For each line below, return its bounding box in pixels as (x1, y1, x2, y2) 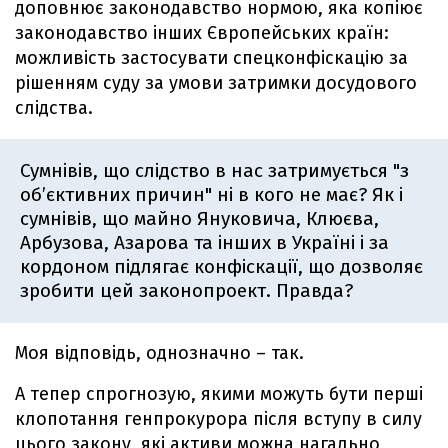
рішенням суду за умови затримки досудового (15, 72, 417, 95)
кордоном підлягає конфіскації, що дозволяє (20, 255, 423, 279)
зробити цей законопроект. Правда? (20, 279, 353, 303)
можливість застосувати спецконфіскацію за (15, 47, 408, 70)
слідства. (15, 97, 93, 120)
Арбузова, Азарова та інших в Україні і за (20, 231, 389, 255)
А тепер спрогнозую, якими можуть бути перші (15, 383, 423, 406)
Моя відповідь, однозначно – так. (15, 342, 304, 365)
